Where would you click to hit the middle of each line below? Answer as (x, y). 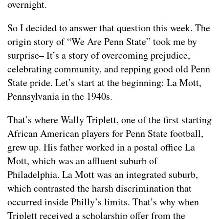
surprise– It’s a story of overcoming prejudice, (99, 55)
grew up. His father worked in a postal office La (101, 147)
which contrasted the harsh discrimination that (99, 188)
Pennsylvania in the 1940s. (60, 96)
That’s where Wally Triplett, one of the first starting (109, 119)
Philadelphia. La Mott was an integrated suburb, (103, 174)
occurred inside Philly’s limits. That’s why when (103, 201)
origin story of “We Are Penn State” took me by (102, 41)
